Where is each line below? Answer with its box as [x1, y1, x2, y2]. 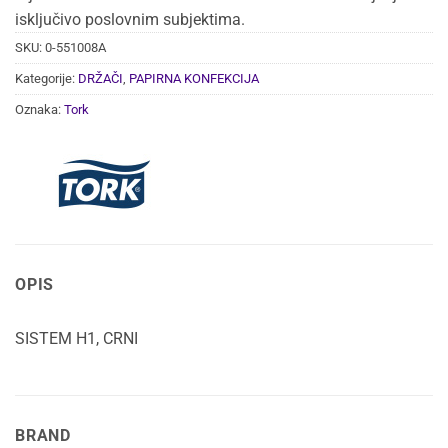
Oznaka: [15, 101, 64, 117]
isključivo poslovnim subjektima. [15, 9, 245, 29]
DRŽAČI [78, 70, 123, 86]
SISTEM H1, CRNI [15, 328, 138, 348]
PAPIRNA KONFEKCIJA [129, 70, 259, 86]
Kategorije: [15, 70, 78, 86]
